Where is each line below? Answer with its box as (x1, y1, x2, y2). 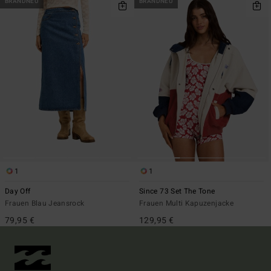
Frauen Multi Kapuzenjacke (139, 198, 233, 209)
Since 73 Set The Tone (139, 186, 215, 197)
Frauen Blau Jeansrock (5, 198, 85, 209)
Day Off (5, 186, 31, 197)
